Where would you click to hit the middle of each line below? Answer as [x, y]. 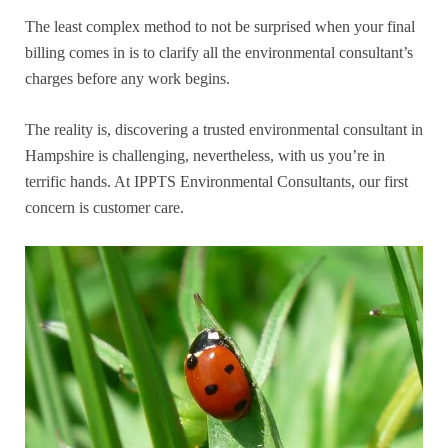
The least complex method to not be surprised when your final [220, 26]
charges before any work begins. [127, 78]
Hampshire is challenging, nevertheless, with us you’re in [205, 155]
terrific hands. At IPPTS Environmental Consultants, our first [216, 181]
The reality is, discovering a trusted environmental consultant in [224, 129]
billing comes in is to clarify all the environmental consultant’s [219, 52]
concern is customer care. [104, 207]
